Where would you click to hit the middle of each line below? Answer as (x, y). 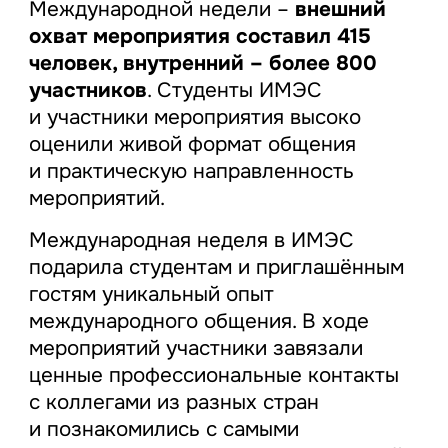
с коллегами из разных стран (173, 402)
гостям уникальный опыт (151, 294)
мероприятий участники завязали (195, 348)
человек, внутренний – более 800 (202, 63)
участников (87, 90)
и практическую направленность (191, 171)
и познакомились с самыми (163, 429)
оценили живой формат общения (192, 144)
